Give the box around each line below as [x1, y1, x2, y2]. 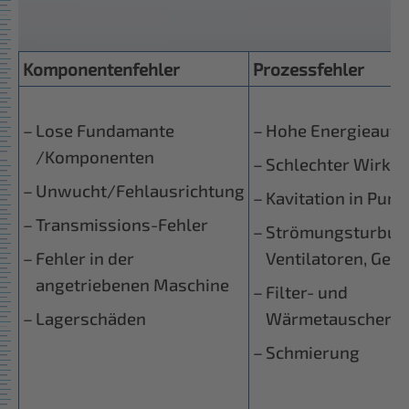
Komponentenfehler [23, 58, 180, 79]
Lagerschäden [36, 308, 146, 329]
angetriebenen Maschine [36, 274, 229, 295]
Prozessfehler [253, 58, 364, 79]
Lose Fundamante [36, 120, 174, 141]
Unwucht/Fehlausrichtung [36, 180, 245, 201]
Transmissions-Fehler [36, 214, 208, 235]
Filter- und [266, 281, 348, 302]
